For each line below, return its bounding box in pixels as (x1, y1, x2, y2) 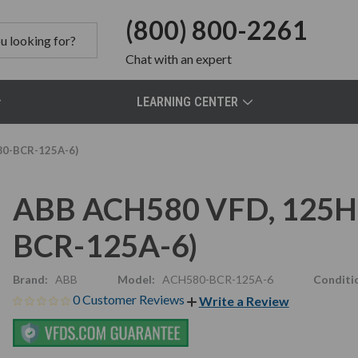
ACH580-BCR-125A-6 (161, 272, 273, 286)
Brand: (12, 272, 48, 286)
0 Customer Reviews (72, 292, 187, 307)
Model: (117, 272, 155, 286)
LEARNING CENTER (137, 94, 239, 109)
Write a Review (198, 292, 289, 308)
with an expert (153, 51, 232, 66)
